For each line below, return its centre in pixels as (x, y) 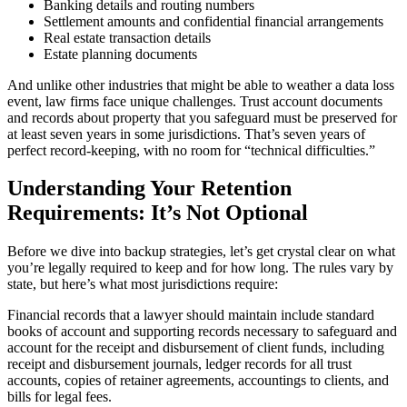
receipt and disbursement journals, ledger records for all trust (179, 364)
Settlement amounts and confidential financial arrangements (213, 21)
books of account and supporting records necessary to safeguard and (202, 332)
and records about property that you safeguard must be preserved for (202, 117)
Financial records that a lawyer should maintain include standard (191, 315)
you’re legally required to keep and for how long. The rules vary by (200, 268)
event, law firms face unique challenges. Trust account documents (195, 101)
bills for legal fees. (60, 397)
